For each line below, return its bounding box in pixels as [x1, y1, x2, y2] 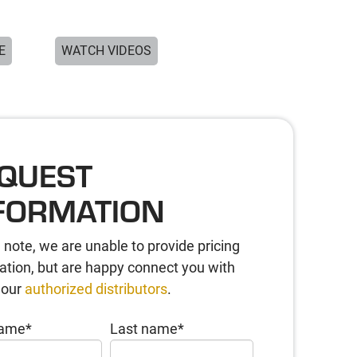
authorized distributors [22, 280, 168, 297]
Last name [109, 320, 178, 337]
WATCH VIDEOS [61, 43, 151, 58]
